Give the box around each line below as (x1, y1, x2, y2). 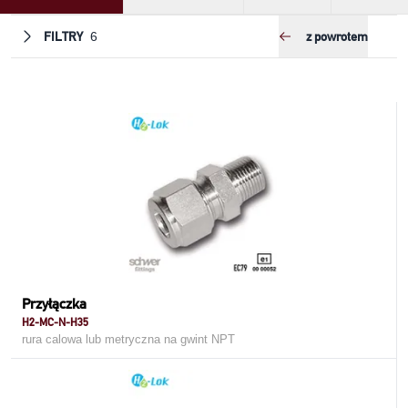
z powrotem (306, 28, 368, 45)
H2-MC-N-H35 (22, 315, 88, 329)
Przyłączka (22, 295, 87, 312)
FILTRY (44, 28, 83, 45)
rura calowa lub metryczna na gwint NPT (22, 332, 235, 346)
